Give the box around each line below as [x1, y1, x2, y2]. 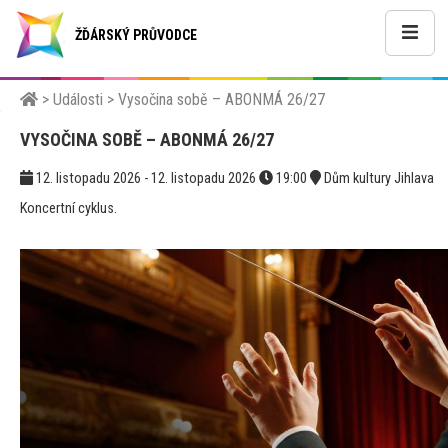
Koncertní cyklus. [20, 200, 117, 217]
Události [53, 90, 103, 109]
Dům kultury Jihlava [320, 170, 434, 187]
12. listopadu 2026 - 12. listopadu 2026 [32, 170, 259, 187]
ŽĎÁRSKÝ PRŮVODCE [75, 27, 197, 43]
